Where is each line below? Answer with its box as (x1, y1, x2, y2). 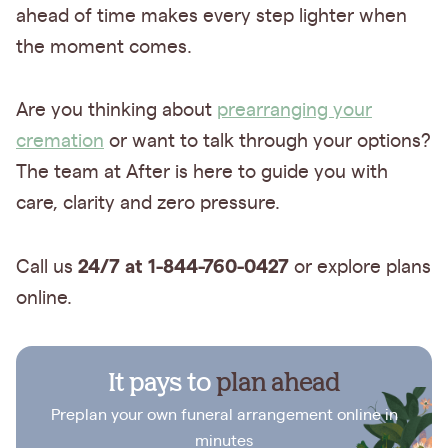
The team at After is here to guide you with (16, 162, 388, 182)
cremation (16, 131, 104, 151)
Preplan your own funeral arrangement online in (50, 406, 398, 423)
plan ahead (216, 366, 340, 396)
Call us (16, 257, 78, 277)
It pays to (108, 366, 216, 396)
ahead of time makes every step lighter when (16, 6, 407, 26)
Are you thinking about (16, 100, 217, 120)
